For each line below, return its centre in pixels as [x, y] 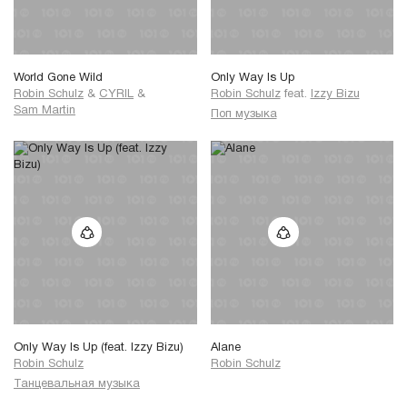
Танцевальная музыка [77, 384]
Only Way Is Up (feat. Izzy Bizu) [99, 348]
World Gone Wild [58, 79]
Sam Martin [45, 111]
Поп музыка [243, 115]
